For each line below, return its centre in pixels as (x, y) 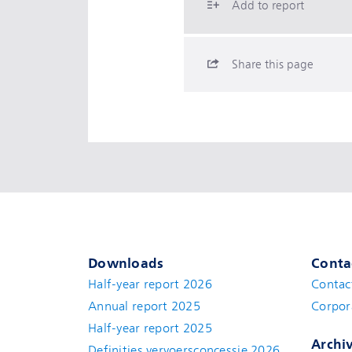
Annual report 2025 (145, 307)
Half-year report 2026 (150, 285)
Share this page (273, 65)
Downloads (126, 264)
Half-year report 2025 (150, 329)
